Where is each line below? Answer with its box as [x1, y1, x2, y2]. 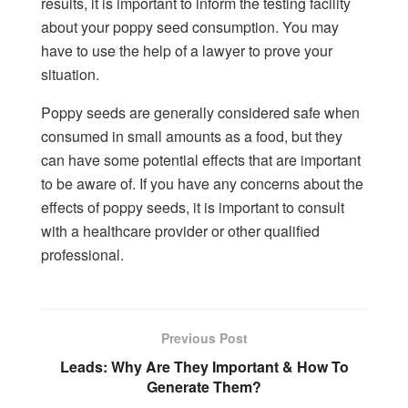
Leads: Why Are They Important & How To [59, 356, 349, 378]
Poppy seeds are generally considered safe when [41, 102, 360, 124]
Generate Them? [147, 376, 261, 398]
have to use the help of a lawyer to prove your [41, 40, 332, 62]
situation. [41, 64, 99, 86]
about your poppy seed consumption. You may [41, 16, 339, 38]
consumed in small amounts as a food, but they [41, 126, 342, 148]
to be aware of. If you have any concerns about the [41, 173, 363, 195]
